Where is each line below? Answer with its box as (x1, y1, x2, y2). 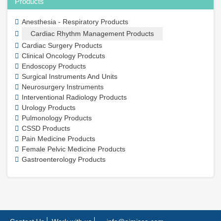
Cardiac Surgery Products (22, 41, 102, 49)
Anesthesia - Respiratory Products (22, 17, 128, 26)
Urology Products (22, 103, 75, 111)
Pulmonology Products (22, 113, 92, 122)
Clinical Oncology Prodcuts (22, 51, 105, 60)
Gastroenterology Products (22, 155, 106, 163)
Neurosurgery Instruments (22, 82, 104, 91)
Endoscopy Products (22, 62, 86, 70)
